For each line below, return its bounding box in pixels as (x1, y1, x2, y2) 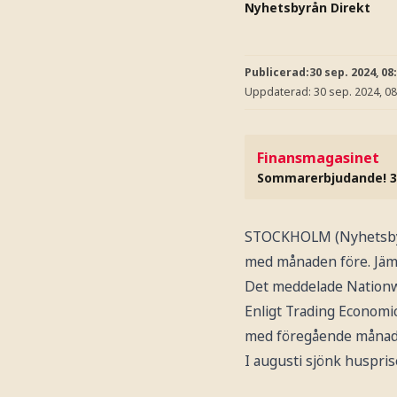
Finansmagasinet (257, 148, 379, 167)
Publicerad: (245, 65, 309, 80)
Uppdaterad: (245, 83, 314, 99)
